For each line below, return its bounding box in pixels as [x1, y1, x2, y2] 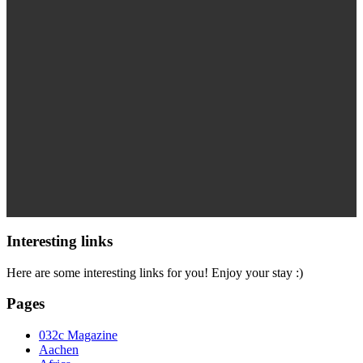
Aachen [39, 343, 79, 357]
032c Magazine [39, 328, 117, 343]
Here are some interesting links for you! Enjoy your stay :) [6, 265, 303, 280]
